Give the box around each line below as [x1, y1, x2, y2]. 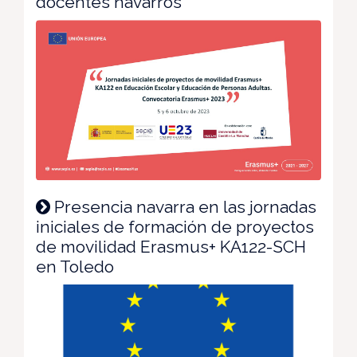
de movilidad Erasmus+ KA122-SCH [36, 236, 306, 257]
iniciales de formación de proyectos [36, 216, 314, 237]
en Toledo [36, 256, 114, 277]
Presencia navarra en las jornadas [50, 196, 316, 217]
